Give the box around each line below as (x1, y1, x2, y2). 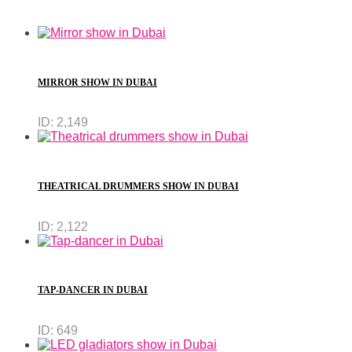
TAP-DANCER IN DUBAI (38, 284, 148, 296)
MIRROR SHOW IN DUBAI (38, 76, 157, 88)
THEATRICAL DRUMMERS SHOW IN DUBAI (38, 180, 239, 192)
